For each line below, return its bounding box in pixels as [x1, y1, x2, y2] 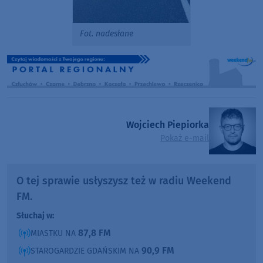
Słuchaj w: [16, 211, 54, 221]
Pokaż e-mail [160, 133, 209, 143]
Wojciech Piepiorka [126, 119, 209, 130]
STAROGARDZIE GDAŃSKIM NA [31, 246, 141, 257]
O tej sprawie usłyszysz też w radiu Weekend [16, 174, 231, 188]
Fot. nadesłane [80, 28, 133, 39]
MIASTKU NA [31, 228, 78, 239]
